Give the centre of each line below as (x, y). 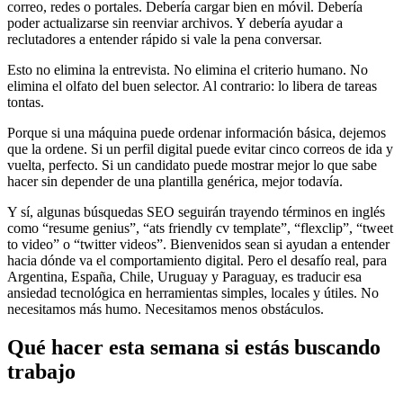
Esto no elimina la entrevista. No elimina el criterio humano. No (188, 70)
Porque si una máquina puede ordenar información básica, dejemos (197, 133)
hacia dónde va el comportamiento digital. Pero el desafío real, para (197, 261)
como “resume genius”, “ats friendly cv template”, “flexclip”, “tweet (200, 228)
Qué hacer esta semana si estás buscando (194, 348)
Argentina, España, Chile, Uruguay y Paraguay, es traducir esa (184, 277)
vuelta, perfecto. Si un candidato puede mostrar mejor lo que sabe (192, 166)
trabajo (41, 372)
